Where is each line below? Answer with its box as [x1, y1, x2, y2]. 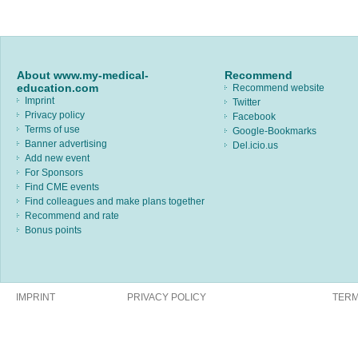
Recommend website [233, 82, 324, 93]
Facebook [233, 110, 276, 122]
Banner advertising [25, 137, 107, 149]
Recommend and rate [25, 209, 119, 221]
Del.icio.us [233, 139, 278, 151]
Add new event [25, 152, 89, 164]
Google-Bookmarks [233, 125, 316, 137]
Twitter [233, 96, 261, 108]
